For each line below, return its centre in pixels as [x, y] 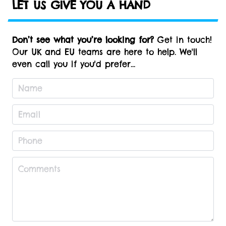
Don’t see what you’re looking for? [83, 40]
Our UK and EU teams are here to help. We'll [105, 52]
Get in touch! [183, 40]
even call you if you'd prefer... [74, 64]
